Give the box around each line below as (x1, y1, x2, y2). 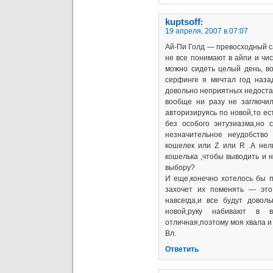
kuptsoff (165, 16, 200, 27)
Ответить (165, 244, 199, 253)
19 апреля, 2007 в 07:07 (165, 26, 248, 35)
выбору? (165, 163, 195, 172)
